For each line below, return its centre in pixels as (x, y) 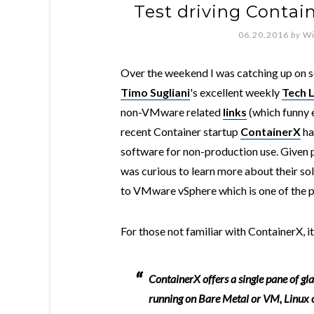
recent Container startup (180, 131)
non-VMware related (172, 112)
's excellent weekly (236, 92)
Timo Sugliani (155, 92)
